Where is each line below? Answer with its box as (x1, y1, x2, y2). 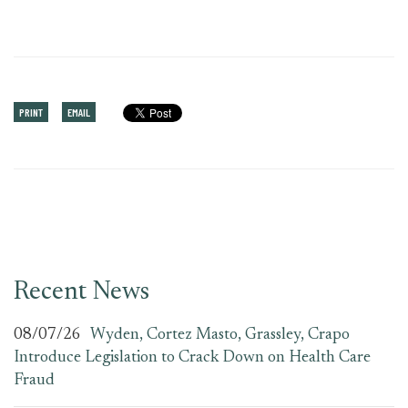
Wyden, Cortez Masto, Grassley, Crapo (90, 327, 350, 343)
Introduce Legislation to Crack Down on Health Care (14, 350, 371, 366)
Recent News (14, 280, 149, 305)
